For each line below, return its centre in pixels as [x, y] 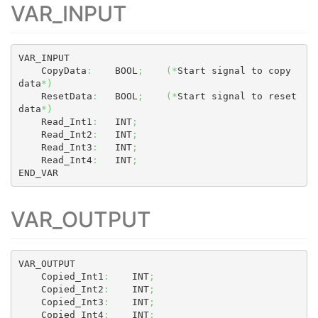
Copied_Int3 [72, 302]
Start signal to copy [234, 70]
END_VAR [38, 172]
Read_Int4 [66, 160]
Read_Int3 [66, 147]
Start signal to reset [237, 96]
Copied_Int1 [72, 276]
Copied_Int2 [72, 289]
